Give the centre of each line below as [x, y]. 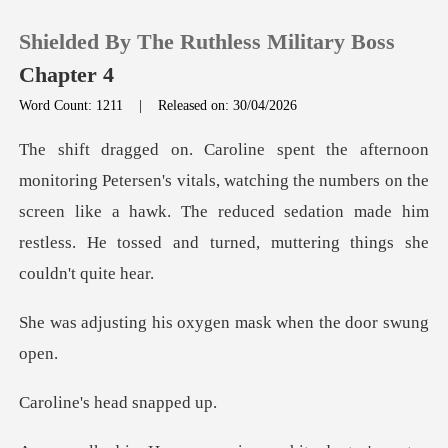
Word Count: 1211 [73, 104]
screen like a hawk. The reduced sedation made [206, 212]
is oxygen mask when [237, 323]
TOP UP [90, 203]
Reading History [121, 262]
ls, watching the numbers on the [316, 181]
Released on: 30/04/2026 [228, 104]
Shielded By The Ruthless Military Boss [207, 41]
